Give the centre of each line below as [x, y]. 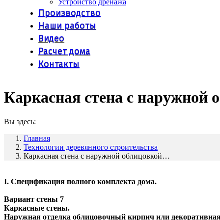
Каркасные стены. [37, 208]
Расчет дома [64, 51]
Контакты [59, 64]
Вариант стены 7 [34, 199]
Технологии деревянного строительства [91, 147]
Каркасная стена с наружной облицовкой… [97, 156]
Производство [69, 13]
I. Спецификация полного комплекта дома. [80, 181]
